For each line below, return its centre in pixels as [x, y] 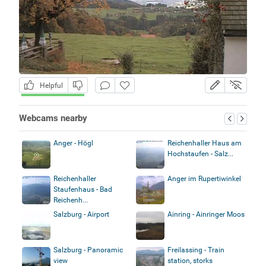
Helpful [49, 85]
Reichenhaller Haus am [205, 143]
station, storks [190, 260]
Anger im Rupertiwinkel [204, 178]
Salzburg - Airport [81, 214]
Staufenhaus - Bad [83, 189]
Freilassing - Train [196, 250]
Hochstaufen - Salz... [200, 153]
